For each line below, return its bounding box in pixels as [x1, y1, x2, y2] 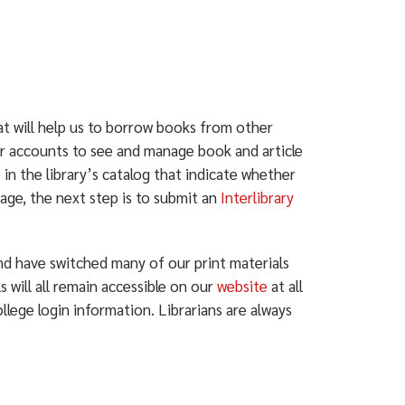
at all [268, 276, 304, 296]
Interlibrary [221, 187, 295, 207]
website [217, 276, 268, 296]
